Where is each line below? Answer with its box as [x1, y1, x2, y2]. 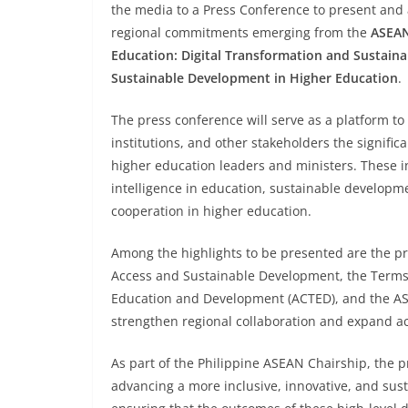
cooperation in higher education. [111, 202, 311, 220]
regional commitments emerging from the [111, 24, 371, 42]
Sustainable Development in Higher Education [111, 69, 398, 87]
